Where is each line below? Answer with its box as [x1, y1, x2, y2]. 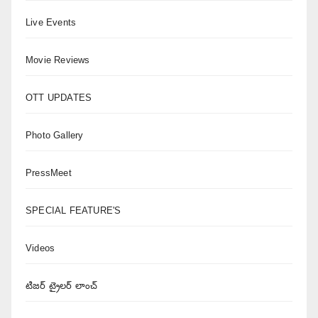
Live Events [26, 17, 77, 28]
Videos [26, 243, 55, 253]
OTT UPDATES [26, 92, 92, 103]
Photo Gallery [26, 130, 84, 141]
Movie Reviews [26, 55, 90, 65]
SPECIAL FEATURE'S [26, 205, 121, 216]
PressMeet [26, 168, 72, 178]
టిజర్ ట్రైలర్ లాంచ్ [26, 280, 97, 291]
